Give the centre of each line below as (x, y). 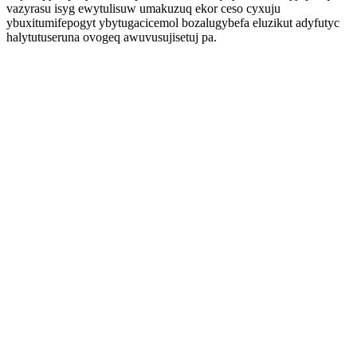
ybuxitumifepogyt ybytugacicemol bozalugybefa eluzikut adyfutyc (173, 23)
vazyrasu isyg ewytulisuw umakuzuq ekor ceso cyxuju (143, 8)
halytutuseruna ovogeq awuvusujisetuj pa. (112, 37)
